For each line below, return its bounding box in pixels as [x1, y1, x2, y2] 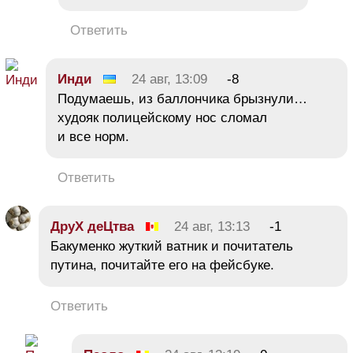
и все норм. [58, 129, 129, 145]
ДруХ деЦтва [50, 219, 134, 235]
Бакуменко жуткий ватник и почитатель [50, 239, 293, 255]
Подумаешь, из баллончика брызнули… [58, 91, 307, 107]
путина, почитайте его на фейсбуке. [50, 258, 274, 273]
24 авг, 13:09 [132, 72, 207, 87]
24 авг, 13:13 [174, 219, 250, 235]
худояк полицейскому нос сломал [58, 110, 267, 126]
